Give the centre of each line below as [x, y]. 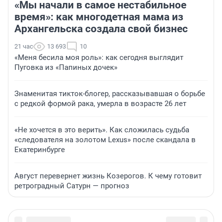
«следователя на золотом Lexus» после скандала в [105, 140]
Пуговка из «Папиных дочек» [66, 68]
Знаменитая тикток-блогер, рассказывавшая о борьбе [110, 94]
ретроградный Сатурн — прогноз [72, 186]
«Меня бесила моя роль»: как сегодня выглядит [99, 58]
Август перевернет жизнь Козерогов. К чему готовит [108, 176]
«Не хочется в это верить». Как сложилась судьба [102, 130]
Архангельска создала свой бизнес [101, 29]
